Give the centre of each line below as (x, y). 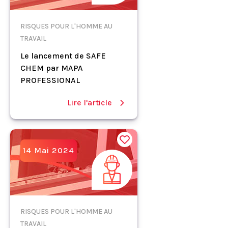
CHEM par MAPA (52, 68)
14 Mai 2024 (49, 150)
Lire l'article (90, 102)
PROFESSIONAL (50, 80)
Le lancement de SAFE (63, 55)
